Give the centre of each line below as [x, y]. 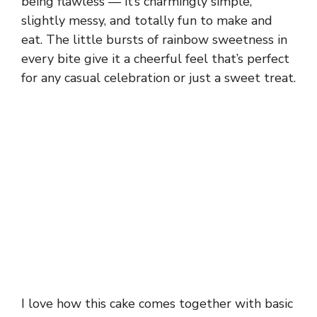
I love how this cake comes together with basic [157, 304]
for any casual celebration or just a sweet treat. [158, 78]
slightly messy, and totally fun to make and [147, 21]
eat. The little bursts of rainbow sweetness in [154, 40]
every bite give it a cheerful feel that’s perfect [155, 59]
